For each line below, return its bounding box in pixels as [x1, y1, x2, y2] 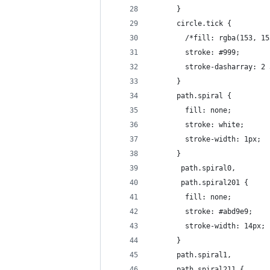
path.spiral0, [151, 164, 240, 172]
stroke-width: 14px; [151, 222, 265, 230]
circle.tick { [151, 19, 236, 28]
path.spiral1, [151, 251, 236, 259]
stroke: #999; [151, 48, 240, 57]
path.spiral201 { [151, 178, 248, 187]
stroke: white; [151, 121, 244, 129]
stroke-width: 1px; [151, 135, 261, 143]
